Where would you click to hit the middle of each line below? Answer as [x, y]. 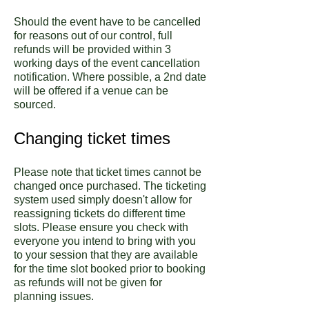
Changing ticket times [92, 138]
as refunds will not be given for [88, 282]
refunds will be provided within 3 [92, 49]
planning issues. [54, 296]
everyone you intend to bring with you [105, 241]
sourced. [36, 104]
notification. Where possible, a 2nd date [110, 77]
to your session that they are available [106, 255]
